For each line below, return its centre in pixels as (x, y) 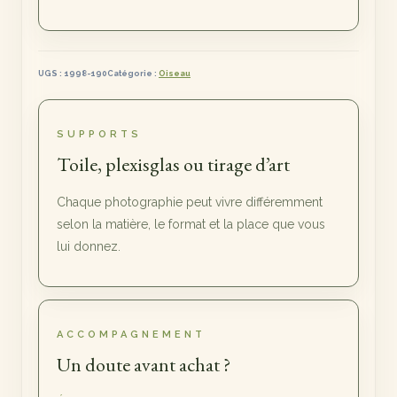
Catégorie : (133, 73)
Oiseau (175, 73)
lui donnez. (89, 246)
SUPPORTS (99, 134)
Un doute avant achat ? (144, 365)
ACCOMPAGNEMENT (131, 335)
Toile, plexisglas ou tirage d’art (173, 164)
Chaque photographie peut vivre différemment (190, 202)
